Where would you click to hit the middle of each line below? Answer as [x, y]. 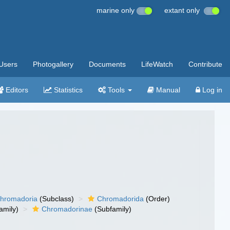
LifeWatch [157, 64]
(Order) [157, 199]
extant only [184, 10]
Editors [16, 90]
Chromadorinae [67, 209]
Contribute [205, 64]
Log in [211, 90]
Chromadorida [121, 199]
